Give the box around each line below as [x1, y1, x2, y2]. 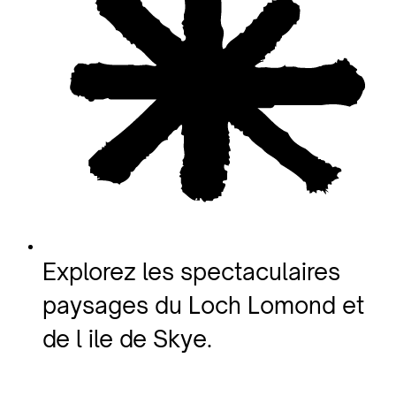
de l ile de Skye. [42, 324, 212, 353]
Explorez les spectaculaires [42, 256, 340, 286]
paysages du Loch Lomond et [42, 290, 364, 319]
